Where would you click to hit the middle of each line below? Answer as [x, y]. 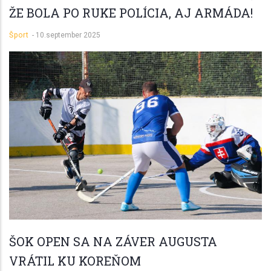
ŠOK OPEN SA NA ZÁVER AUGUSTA [113, 242]
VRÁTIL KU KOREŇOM [75, 261]
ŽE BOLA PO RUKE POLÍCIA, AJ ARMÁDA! [131, 12]
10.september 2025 [68, 35]
